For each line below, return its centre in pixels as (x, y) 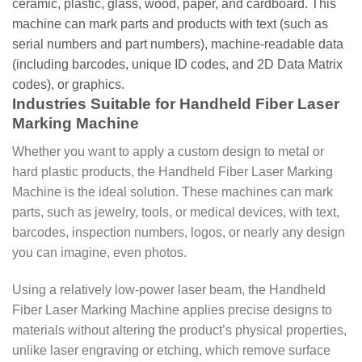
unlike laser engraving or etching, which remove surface (171, 350)
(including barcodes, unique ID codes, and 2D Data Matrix (177, 65)
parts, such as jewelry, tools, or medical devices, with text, (176, 213)
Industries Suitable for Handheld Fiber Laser (176, 104)
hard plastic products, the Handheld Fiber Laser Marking (173, 172)
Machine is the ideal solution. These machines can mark (173, 192)
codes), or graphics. (68, 85)
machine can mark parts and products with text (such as (170, 24)
